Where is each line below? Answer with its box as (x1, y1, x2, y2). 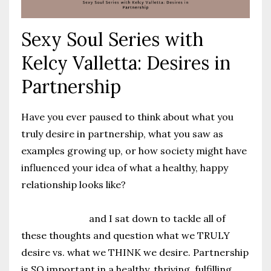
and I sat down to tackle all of (87, 212, 226, 224)
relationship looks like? (21, 178, 126, 191)
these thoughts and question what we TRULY (21, 229, 230, 241)
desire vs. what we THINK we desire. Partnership (21, 246, 249, 258)
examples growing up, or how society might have (21, 144, 247, 157)
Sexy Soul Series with (21, 27, 203, 51)
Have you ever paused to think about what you (21, 110, 233, 123)
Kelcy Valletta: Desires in (21, 51, 230, 74)
